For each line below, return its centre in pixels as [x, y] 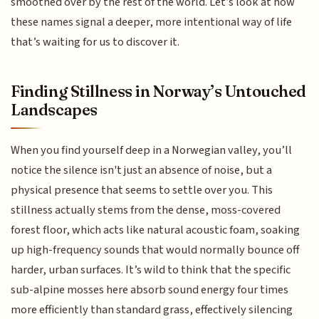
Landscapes [54, 110]
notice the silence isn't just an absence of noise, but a [142, 170]
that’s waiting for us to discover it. [95, 42]
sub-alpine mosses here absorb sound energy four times [150, 289]
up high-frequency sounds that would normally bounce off [155, 250]
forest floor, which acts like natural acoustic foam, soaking [156, 230]
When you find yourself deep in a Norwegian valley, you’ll [152, 150]
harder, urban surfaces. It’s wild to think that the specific [151, 270]
